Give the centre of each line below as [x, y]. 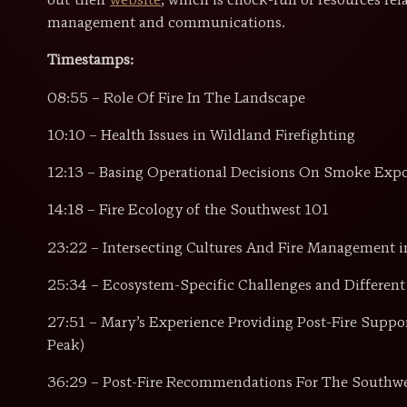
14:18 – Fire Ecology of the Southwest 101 [188, 211]
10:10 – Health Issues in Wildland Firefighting [201, 136]
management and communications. [168, 24]
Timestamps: [92, 61]
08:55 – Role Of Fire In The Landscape [176, 99]
